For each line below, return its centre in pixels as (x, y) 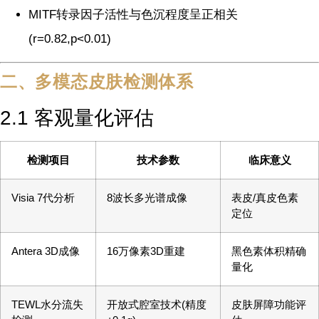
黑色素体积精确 (269, 251)
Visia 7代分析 (43, 198)
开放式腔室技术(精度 (157, 305)
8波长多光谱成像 (147, 198)
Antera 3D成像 (46, 251)
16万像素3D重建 (146, 251)
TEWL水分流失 (47, 305)
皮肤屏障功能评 (269, 305)
